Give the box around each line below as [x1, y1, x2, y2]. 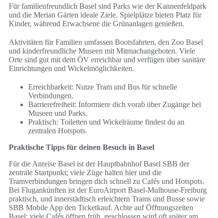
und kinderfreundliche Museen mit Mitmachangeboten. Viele [9, 47, 195, 55]
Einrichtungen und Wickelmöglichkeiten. [9, 64, 134, 73]
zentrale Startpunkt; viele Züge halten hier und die [9, 168, 162, 177]
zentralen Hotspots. [28, 127, 87, 135]
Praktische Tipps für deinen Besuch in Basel [9, 143, 154, 152]
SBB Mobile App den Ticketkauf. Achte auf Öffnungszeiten [9, 203, 193, 212]
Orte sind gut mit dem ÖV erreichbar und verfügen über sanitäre [9, 55, 205, 64]
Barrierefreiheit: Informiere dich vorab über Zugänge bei [28, 100, 201, 109]
